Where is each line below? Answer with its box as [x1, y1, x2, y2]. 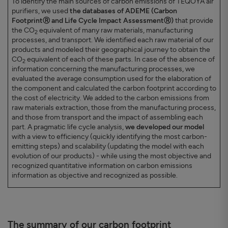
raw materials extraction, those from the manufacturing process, [12, 103, 216, 112]
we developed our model [125, 123, 204, 132]
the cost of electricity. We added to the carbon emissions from [12, 94, 209, 103]
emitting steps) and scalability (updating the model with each [12, 142, 204, 151]
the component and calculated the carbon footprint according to [12, 84, 216, 93]
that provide [174, 16, 213, 25]
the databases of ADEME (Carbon [70, 7, 177, 16]
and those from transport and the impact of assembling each [12, 113, 203, 122]
